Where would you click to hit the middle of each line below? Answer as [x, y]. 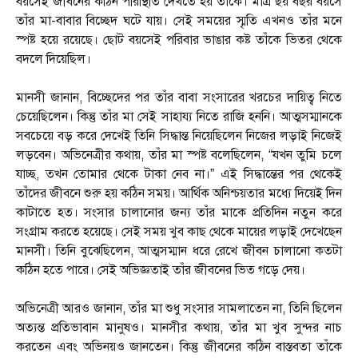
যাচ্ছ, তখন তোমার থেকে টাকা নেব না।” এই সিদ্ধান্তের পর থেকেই [179, 175]
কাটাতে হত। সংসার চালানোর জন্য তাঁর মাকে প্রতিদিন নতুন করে [179, 213]
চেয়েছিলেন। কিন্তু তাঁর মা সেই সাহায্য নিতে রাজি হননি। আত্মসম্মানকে [179, 117]
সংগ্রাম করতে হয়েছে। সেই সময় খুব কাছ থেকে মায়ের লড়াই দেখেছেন [179, 232]
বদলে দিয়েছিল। [54, 60]
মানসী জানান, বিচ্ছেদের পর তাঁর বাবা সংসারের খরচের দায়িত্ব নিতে [179, 98]
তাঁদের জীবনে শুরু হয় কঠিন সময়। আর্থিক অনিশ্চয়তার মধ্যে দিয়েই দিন [179, 194]
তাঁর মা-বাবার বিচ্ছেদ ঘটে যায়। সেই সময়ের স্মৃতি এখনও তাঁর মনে [179, 21]
